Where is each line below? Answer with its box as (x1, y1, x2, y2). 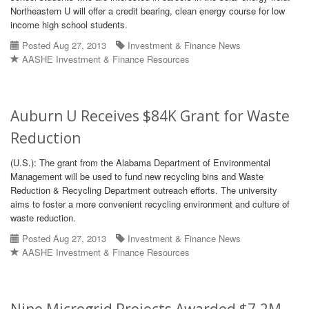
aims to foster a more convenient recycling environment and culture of (10, 197, 290, 210)
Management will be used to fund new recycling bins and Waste (10, 170, 263, 183)
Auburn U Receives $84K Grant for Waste (10, 106, 290, 126)
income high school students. (10, 18, 128, 31)
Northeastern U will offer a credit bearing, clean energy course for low (10, 4, 285, 17)
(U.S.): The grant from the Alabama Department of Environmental (10, 156, 270, 169)
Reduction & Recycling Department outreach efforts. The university (10, 183, 277, 197)
